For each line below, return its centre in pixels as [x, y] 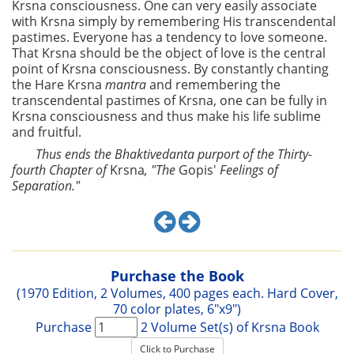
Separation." [46, 186]
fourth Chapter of [61, 170]
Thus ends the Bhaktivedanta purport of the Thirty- [174, 154]
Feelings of [247, 170]
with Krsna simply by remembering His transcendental [174, 21]
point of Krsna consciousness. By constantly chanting [170, 69]
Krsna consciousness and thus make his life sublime [166, 116]
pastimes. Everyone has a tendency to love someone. [169, 37]
